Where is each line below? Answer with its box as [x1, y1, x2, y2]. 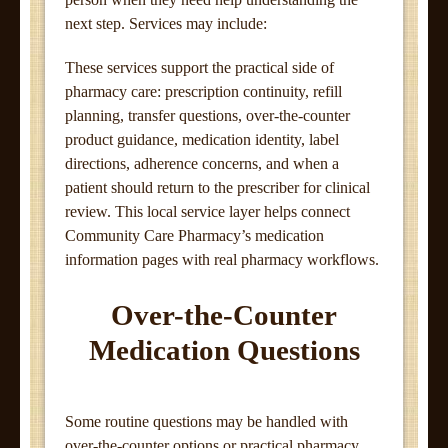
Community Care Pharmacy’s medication [65, 227, 324, 244]
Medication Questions [88, 334, 360, 366]
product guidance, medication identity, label [65, 131, 339, 148]
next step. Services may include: [65, 15, 267, 32]
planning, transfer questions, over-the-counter [65, 107, 350, 124]
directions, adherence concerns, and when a [65, 155, 339, 172]
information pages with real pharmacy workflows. [65, 251, 379, 268]
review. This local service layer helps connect [65, 203, 350, 220]
